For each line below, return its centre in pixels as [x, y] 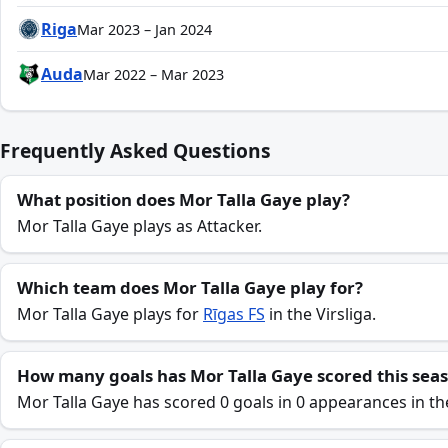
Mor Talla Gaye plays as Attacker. [139, 226]
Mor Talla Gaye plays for [110, 314]
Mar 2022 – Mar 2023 [153, 74]
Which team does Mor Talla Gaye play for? [190, 287]
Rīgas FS [234, 314]
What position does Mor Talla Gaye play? [183, 199]
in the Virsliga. [320, 314]
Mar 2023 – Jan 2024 [144, 29]
